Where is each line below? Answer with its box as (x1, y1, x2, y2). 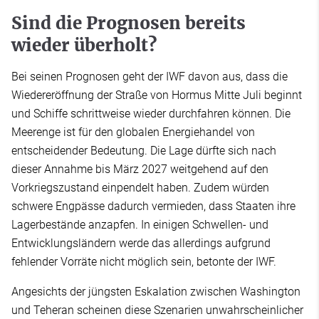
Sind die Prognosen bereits (11, 12, 246, 35)
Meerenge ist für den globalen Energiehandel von (11, 125, 255, 140)
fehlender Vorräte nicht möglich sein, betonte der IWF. (11, 255, 276, 269)
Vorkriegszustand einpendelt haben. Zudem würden (11, 181, 269, 195)
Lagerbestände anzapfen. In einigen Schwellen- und (11, 218, 268, 232)
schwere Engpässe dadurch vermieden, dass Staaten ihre (11, 199, 296, 214)
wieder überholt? (11, 34, 157, 57)
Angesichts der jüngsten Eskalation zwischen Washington (11, 285, 300, 299)
